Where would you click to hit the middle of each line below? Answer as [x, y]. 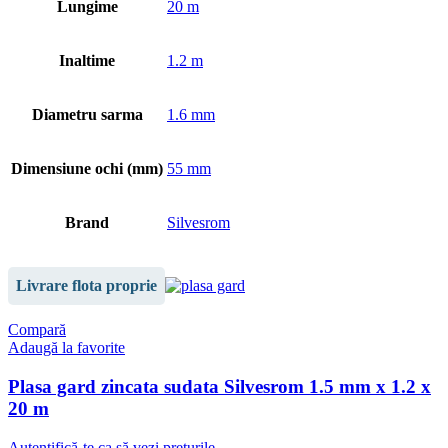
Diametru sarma [87, 115]
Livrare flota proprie [86, 286]
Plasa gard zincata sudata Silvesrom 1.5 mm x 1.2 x [219, 387]
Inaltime [87, 61]
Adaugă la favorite [66, 348]
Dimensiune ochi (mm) [87, 169]
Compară [37, 330]
